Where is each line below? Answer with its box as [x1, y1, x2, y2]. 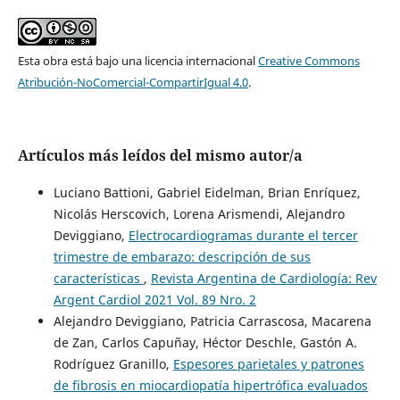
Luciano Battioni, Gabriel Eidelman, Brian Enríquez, [53, 183, 361, 201]
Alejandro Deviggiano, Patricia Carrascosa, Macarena [53, 312, 371, 329]
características [53, 269, 144, 287]
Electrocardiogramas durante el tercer [128, 226, 358, 244]
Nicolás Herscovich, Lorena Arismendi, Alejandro [53, 204, 345, 222]
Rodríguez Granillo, [53, 354, 173, 372]
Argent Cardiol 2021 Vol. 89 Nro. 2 [53, 290, 256, 308]
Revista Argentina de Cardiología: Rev [150, 269, 377, 287]
